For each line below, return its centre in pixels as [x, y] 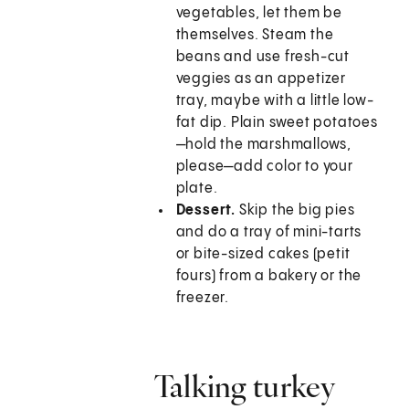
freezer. [203, 299]
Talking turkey [244, 387]
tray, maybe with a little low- [275, 101]
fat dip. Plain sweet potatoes [277, 123]
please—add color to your [264, 167]
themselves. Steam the [255, 36]
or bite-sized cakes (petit [263, 255]
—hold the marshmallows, [264, 145]
